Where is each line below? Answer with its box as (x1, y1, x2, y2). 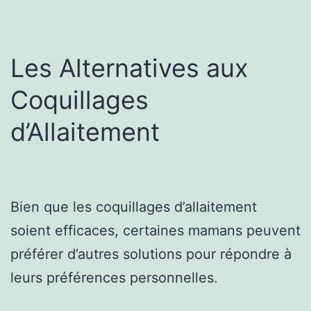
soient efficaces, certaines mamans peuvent (10, 221, 301, 239)
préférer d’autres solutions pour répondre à (10, 245, 292, 262)
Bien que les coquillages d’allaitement (10, 198, 257, 215)
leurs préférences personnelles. (10, 269, 218, 286)
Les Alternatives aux (10, 52, 248, 83)
